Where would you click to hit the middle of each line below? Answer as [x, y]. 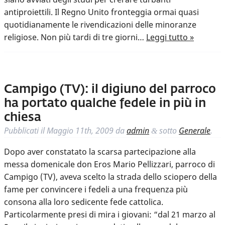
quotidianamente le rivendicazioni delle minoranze [100, 25]
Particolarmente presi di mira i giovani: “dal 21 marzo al [110, 215]
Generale [195, 131]
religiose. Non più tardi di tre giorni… [75, 37]
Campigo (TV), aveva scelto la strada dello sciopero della [110, 177]
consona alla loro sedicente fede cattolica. [84, 202]
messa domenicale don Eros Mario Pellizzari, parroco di [109, 164]
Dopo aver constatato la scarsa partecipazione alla [100, 152]
